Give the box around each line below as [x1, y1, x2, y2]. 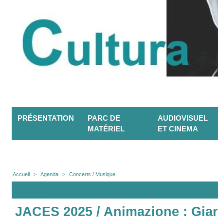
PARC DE [88, 114, 120, 123]
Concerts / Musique [69, 171, 115, 178]
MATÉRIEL [88, 125, 125, 133]
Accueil [13, 171, 30, 178]
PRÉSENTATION [18, 114, 74, 123]
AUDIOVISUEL [158, 114, 208, 123]
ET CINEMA [158, 125, 198, 133]
